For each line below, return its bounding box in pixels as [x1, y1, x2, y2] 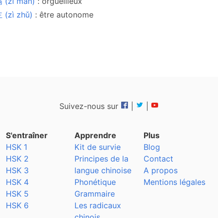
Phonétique [74, 177, 116, 187]
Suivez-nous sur [59, 101, 118, 111]
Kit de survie [74, 142, 121, 152]
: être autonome [35, 10, 93, 19]
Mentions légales [143, 177, 205, 187]
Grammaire [74, 189, 115, 199]
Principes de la [74, 154, 129, 163]
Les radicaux [74, 200, 122, 210]
